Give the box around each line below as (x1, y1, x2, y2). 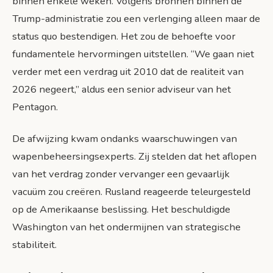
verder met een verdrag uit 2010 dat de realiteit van (12, 64, 244, 79)
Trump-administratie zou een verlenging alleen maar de (12, 11, 260, 26)
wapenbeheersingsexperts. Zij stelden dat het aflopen (12, 149, 257, 163)
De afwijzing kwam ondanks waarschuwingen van (12, 131, 237, 146)
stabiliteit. (12, 237, 57, 252)
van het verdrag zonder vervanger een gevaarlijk (12, 166, 230, 181)
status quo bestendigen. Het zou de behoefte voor (12, 29, 235, 43)
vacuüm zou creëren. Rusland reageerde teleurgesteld (12, 184, 250, 199)
